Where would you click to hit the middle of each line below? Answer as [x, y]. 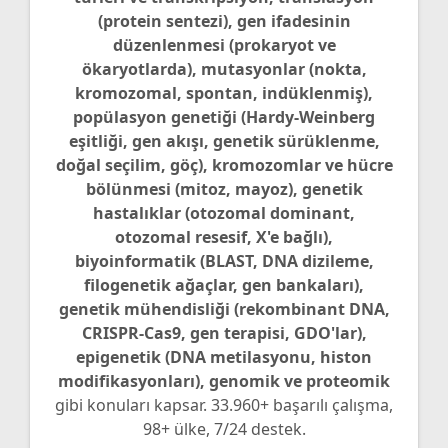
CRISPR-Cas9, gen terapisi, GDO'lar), [224, 332]
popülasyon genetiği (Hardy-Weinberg [224, 116]
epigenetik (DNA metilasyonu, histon [224, 356]
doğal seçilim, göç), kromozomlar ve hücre [224, 164]
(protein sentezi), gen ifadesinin [224, 20]
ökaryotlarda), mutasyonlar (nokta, [224, 68]
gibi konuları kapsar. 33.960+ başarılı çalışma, [224, 404]
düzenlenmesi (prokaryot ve [224, 44]
